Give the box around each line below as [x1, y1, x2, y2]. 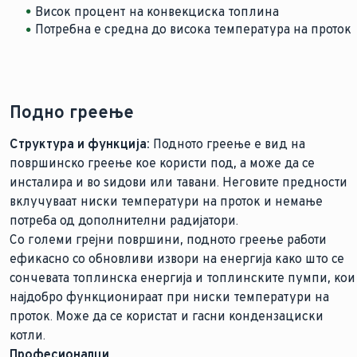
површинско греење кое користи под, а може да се [10, 155, 315, 171]
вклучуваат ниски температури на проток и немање [10, 194, 323, 210]
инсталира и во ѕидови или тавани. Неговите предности [10, 175, 347, 190]
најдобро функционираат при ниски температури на [10, 289, 329, 305]
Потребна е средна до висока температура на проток [35, 22, 351, 37]
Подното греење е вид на [150, 136, 305, 152]
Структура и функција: [10, 136, 150, 152]
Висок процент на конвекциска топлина [35, 3, 279, 19]
